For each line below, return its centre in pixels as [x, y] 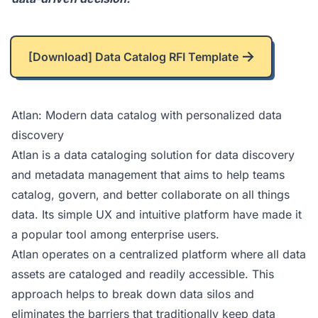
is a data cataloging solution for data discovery [166, 155]
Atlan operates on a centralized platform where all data [159, 254]
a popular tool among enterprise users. [115, 234]
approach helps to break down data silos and [133, 294]
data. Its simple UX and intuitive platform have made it [157, 214]
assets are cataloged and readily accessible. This [143, 274]
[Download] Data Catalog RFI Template [133, 57]
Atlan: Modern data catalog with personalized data [147, 115]
